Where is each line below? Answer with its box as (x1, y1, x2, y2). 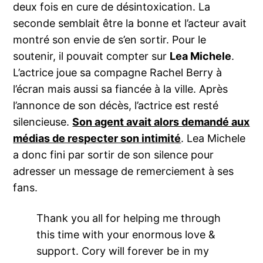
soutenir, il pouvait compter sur (13, 50, 170, 63)
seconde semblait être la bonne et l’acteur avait (13, 17, 247, 30)
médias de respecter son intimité (13, 132, 181, 145)
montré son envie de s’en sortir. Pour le (13, 33, 207, 46)
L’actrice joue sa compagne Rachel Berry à (13, 66, 222, 79)
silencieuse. (13, 116, 73, 129)
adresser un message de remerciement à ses (13, 165, 234, 178)
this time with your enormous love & (36, 228, 216, 241)
